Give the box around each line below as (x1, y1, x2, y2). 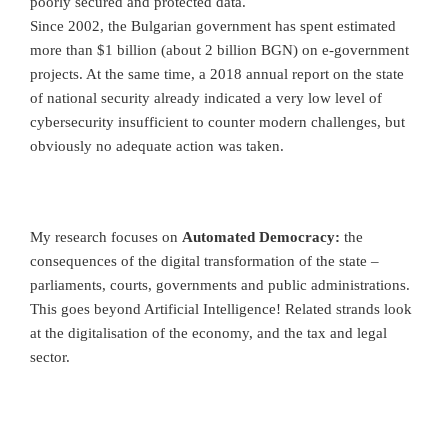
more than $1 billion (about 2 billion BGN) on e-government (30, 41, 409, 58)
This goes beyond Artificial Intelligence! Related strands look (30, 301, 412, 318)
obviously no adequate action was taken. (30, 137, 284, 154)
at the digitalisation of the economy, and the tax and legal (30, 325, 387, 342)
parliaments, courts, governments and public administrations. (30, 277, 410, 294)
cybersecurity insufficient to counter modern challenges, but (30, 113, 405, 130)
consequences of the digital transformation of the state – (30, 253, 379, 270)
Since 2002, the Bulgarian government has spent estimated (30, 17, 396, 34)
